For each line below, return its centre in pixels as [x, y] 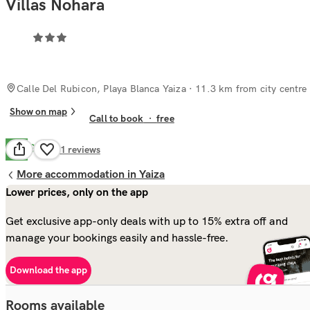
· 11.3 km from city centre [246, 88]
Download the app [48, 271]
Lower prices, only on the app [77, 192]
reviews [84, 149]
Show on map [38, 111]
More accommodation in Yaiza [91, 174]
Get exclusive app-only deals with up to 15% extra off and [147, 220]
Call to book [117, 119]
